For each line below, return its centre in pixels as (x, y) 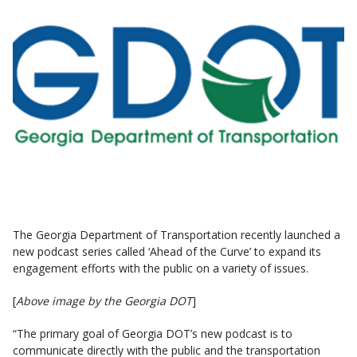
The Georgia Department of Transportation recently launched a (177, 234)
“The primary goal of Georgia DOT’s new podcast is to (153, 333)
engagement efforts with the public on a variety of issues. (161, 268)
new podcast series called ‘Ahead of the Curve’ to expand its (167, 251)
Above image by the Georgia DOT (104, 300)
